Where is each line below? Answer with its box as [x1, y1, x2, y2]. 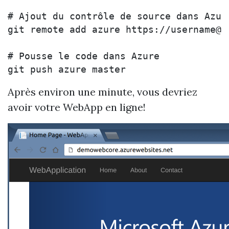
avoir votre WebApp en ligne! [8, 101, 146, 113]
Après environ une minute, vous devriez [8, 85, 197, 98]
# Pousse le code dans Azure [8, 51, 159, 61]
